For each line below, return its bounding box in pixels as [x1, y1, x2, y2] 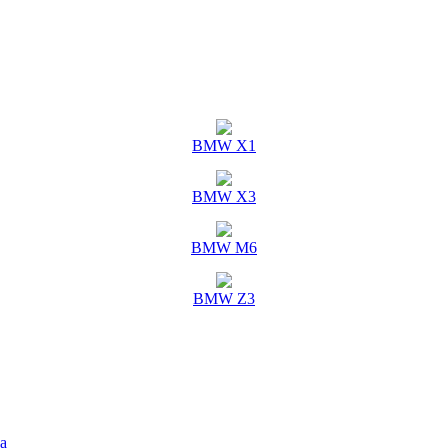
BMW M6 [191, 239, 257, 256]
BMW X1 [192, 137, 256, 154]
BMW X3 [192, 188, 256, 205]
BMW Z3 [193, 290, 255, 307]
